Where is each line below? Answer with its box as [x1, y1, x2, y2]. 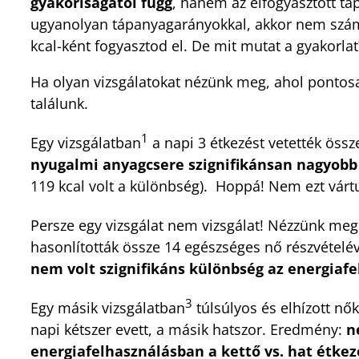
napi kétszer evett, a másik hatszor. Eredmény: [30, 319, 346, 339]
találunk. [30, 93, 88, 113]
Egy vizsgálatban [30, 132, 141, 152]
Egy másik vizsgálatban [30, 297, 185, 317]
